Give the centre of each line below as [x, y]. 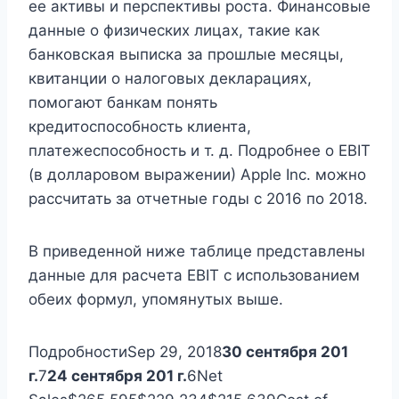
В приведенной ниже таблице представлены [197, 252]
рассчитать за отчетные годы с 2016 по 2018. [198, 199]
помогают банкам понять [123, 103]
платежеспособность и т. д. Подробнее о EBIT [199, 151]
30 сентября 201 [285, 352]
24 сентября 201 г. [117, 376]
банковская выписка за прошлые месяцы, [186, 55]
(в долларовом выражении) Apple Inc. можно [197, 175]
